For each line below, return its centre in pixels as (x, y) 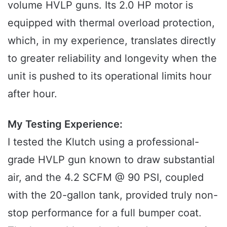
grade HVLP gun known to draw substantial (111, 159)
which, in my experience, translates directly (112, 40)
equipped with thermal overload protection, (111, 23)
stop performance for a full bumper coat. (105, 213)
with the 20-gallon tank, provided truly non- (113, 195)
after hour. (32, 93)
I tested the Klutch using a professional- (103, 142)
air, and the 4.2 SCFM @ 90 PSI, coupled (106, 177)
